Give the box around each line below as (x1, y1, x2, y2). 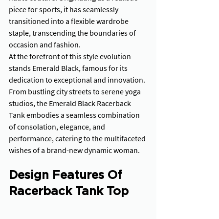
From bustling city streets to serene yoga (9, 87, 142, 96)
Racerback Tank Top (9, 186, 129, 197)
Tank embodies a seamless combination (9, 110, 141, 120)
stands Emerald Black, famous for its (9, 63, 129, 73)
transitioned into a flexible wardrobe (9, 16, 130, 26)
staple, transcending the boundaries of (9, 28, 137, 38)
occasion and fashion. (9, 40, 82, 49)
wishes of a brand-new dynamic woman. (9, 145, 140, 155)
